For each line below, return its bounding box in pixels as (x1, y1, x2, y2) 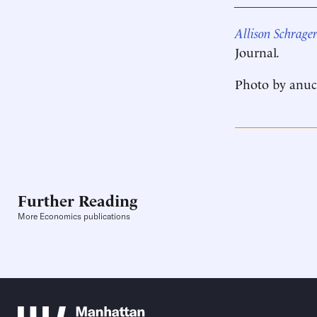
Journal (235, 42, 277, 60)
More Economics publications (18, 211, 130, 222)
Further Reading (18, 189, 137, 211)
